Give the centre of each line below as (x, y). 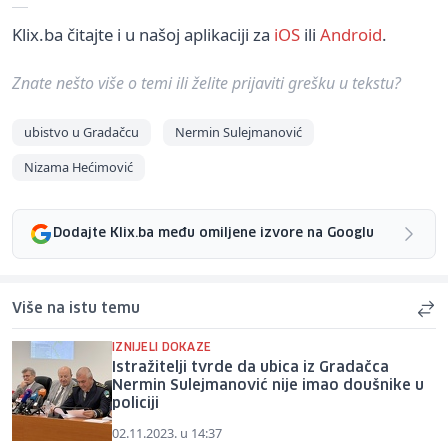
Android (351, 34)
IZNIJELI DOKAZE (162, 347)
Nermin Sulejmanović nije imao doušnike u (268, 385)
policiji (135, 403)
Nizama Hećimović (78, 166)
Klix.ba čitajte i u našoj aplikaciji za (143, 34)
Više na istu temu (76, 308)
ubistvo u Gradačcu (81, 131)
